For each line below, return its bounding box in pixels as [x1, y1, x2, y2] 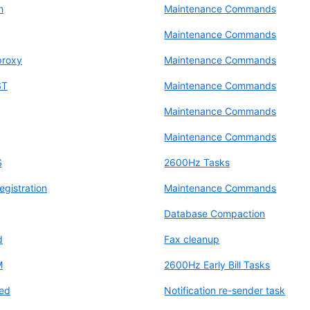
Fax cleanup [164, 232, 220, 245]
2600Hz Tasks [164, 156, 230, 168]
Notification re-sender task [164, 284, 286, 296]
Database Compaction [164, 207, 266, 219]
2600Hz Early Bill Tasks [164, 258, 271, 271]
